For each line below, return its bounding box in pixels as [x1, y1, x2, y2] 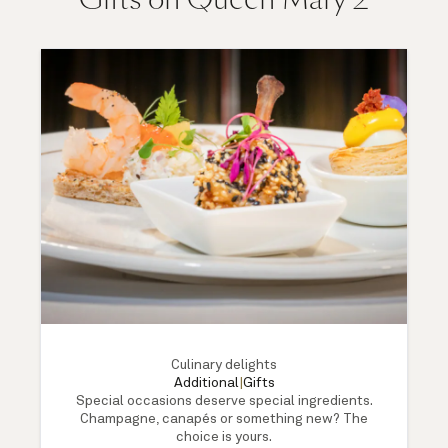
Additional [173, 375, 239, 390]
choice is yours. [176, 429, 272, 444]
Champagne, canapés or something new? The [80, 411, 368, 426]
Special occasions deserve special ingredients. [75, 393, 373, 408]
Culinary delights [171, 357, 277, 372]
